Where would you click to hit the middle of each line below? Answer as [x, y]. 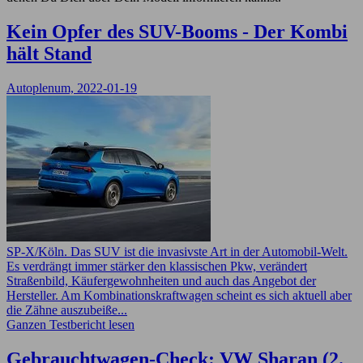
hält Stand [49, 53]
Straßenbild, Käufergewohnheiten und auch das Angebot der [161, 280]
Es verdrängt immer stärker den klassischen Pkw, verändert [157, 266]
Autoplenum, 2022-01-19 [72, 88]
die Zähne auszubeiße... [67, 310]
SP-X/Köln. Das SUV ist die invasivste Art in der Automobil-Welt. [177, 251]
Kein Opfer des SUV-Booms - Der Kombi [177, 31]
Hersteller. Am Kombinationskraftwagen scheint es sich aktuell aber [179, 295]
